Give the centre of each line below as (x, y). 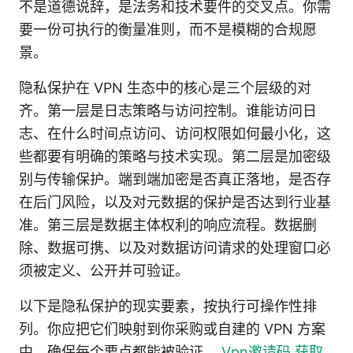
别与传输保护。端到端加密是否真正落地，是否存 (175, 180)
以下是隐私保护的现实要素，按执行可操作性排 (168, 307)
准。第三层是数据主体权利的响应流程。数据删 (168, 225)
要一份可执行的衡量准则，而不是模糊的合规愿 (168, 30)
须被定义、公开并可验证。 (104, 271)
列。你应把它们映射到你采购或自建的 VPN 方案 (172, 329)
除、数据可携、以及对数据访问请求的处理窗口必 (175, 248)
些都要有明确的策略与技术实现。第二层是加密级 (175, 157)
